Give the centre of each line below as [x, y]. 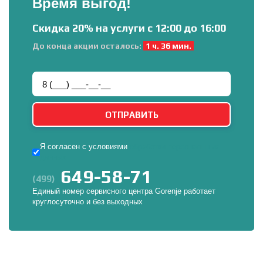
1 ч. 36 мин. [168, 46]
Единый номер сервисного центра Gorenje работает [124, 191]
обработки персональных [174, 146]
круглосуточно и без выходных [87, 202]
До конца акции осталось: [87, 46]
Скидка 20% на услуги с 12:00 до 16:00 [129, 28]
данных [53, 157]
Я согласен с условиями [85, 146]
